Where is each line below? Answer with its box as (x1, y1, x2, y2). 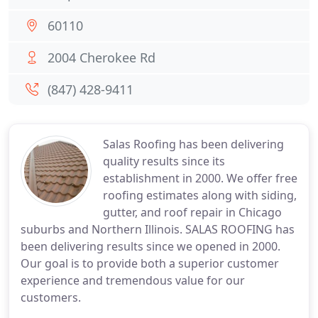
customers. (21, 290, 81, 305)
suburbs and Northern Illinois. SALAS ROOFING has (21, 221, 295, 237)
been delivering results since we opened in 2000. (21, 238, 280, 254)
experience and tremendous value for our (21, 273, 245, 288)
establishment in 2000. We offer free (103, 170, 297, 186)
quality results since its (103, 153, 225, 169)
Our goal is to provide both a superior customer (21, 256, 279, 271)
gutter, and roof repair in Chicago (103, 204, 282, 220)
